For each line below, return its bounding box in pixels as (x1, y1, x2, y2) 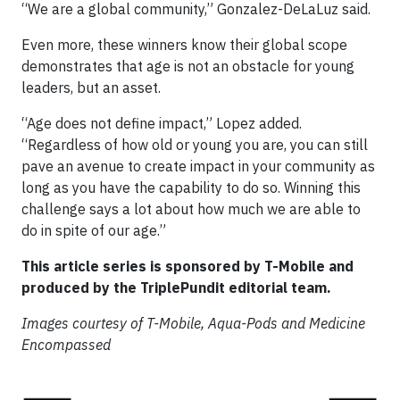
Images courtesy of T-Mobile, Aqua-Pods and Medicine (21, 314, 365, 332)
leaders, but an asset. (21, 79, 161, 96)
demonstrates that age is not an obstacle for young (21, 57, 354, 75)
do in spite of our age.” (21, 221, 166, 239)
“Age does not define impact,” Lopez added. (21, 114, 302, 132)
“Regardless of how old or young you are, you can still (21, 136, 368, 154)
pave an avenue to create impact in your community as (21, 157, 375, 175)
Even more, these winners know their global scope (21, 36, 347, 54)
